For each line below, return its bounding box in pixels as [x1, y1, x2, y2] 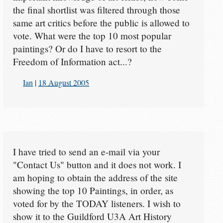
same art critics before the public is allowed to [12, 16, 190, 29]
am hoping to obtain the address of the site [12, 171, 178, 184]
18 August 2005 [38, 77, 90, 88]
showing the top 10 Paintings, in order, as [12, 184, 173, 197]
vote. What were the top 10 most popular [12, 29, 171, 42]
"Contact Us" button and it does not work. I [12, 158, 181, 171]
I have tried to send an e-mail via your [12, 145, 160, 158]
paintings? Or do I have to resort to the [12, 42, 162, 55]
